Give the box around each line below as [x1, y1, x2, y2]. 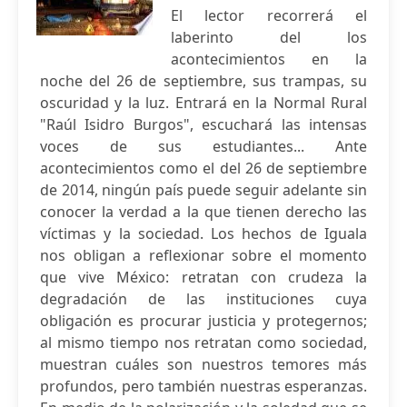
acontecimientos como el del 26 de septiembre [40, 158, 367, 178]
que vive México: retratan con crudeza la [40, 267, 367, 287]
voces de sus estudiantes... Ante [40, 136, 367, 156]
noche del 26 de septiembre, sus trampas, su [40, 71, 367, 91]
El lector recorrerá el [171, 5, 367, 25]
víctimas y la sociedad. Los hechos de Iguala [40, 223, 367, 243]
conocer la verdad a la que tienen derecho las [40, 202, 367, 222]
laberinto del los [171, 27, 367, 47]
